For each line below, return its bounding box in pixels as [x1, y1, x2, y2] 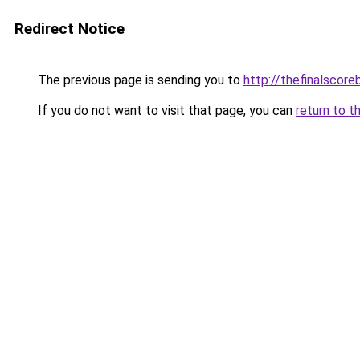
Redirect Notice [14, 19, 125, 38]
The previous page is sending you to [35, 72, 243, 88]
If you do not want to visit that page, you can [35, 103, 296, 118]
